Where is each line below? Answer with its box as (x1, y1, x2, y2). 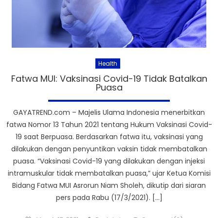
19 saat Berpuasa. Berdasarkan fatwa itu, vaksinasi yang (15, 131, 203, 142)
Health (98, 59, 117, 68)
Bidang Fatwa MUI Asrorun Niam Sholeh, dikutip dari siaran (12, 180, 206, 190)
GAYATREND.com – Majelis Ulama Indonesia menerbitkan (13, 107, 205, 117)
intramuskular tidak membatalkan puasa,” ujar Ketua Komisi (7, 168, 211, 178)
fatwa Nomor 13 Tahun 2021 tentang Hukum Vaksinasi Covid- (6, 119, 212, 129)
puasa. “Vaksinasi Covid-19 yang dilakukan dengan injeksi (13, 156, 205, 166)
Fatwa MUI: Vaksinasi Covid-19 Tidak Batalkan (11, 72, 207, 85)
